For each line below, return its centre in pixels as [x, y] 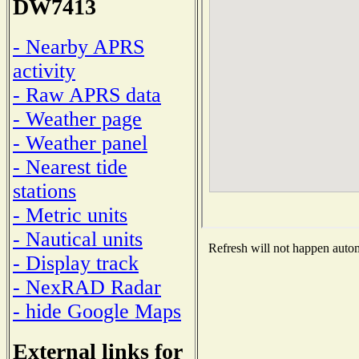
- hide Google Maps [97, 311]
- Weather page [77, 119]
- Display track [76, 263]
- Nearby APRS [79, 46]
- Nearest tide [70, 167]
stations [44, 191]
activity [44, 71]
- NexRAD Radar [87, 287]
